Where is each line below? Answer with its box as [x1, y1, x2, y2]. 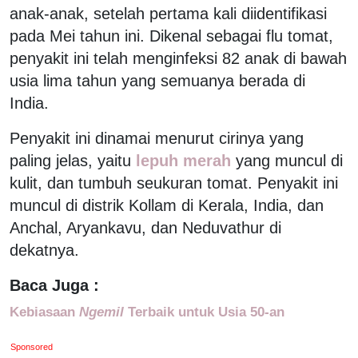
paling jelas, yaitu [10, 151, 131, 169]
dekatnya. [10, 241, 84, 259]
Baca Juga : [10, 276, 99, 294]
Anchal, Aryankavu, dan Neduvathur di [10, 218, 281, 237]
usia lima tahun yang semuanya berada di [10, 71, 305, 89]
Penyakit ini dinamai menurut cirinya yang [10, 129, 304, 147]
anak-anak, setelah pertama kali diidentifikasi [10, 4, 327, 22]
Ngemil [79, 303, 124, 320]
